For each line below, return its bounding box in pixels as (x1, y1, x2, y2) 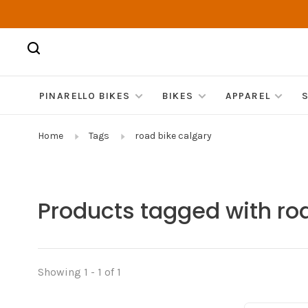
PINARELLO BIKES (38, 90, 131, 102)
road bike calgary (135, 130, 212, 142)
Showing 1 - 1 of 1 (38, 265, 121, 279)
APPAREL (225, 90, 271, 102)
